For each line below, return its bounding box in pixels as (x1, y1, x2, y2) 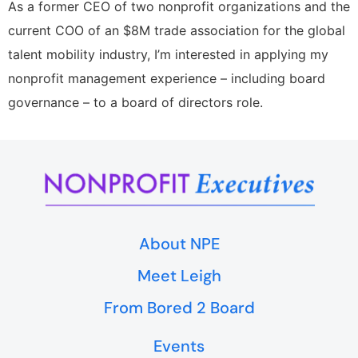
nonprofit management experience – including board (8, 70, 325, 86)
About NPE (138, 233, 220, 254)
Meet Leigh (137, 265, 221, 286)
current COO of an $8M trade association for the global (8, 22, 345, 38)
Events (153, 335, 205, 356)
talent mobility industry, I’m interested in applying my (8, 46, 328, 62)
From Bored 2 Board (103, 296, 255, 318)
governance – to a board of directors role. (8, 93, 263, 110)
